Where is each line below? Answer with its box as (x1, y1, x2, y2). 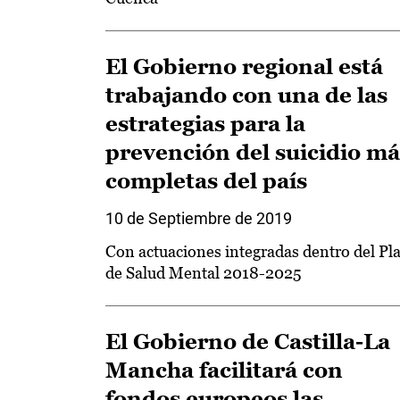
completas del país (105, 169, 307, 193)
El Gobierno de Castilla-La (105, 329, 390, 354)
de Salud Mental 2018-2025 (105, 263, 302, 282)
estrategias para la (105, 112, 305, 136)
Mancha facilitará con (105, 358, 343, 382)
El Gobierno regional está (105, 54, 383, 79)
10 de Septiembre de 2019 (105, 209, 292, 228)
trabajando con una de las (105, 83, 387, 107)
